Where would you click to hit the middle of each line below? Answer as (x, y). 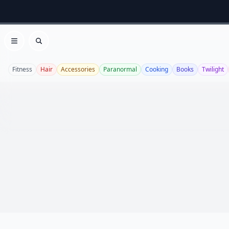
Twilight (213, 69)
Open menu (37, 46)
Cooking (157, 69)
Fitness (22, 69)
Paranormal (120, 69)
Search (51, 46)
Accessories (78, 69)
